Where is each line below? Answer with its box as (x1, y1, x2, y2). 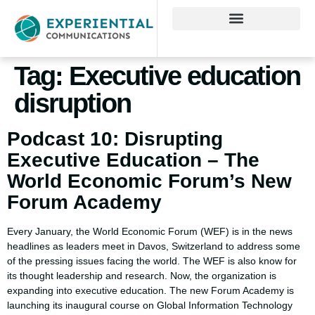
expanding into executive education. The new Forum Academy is (7, 284, 294, 296)
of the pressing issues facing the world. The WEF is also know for (7, 255, 297, 266)
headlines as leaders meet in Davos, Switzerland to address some (7, 240, 300, 252)
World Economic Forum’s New (7, 169, 292, 192)
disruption (14, 88, 131, 118)
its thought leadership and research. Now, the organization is (7, 269, 276, 281)
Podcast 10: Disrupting (7, 127, 223, 150)
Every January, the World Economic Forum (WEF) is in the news (7, 225, 292, 237)
